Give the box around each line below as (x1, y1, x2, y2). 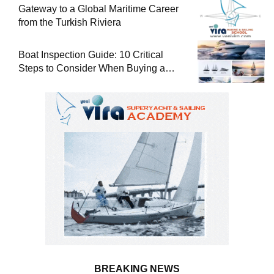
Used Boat (18, 76, 64, 87)
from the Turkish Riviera (18, 17, 121, 28)
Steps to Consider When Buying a (18, 63, 165, 74)
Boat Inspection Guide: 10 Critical (18, 50, 163, 61)
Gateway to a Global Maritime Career (18, 4, 179, 15)
